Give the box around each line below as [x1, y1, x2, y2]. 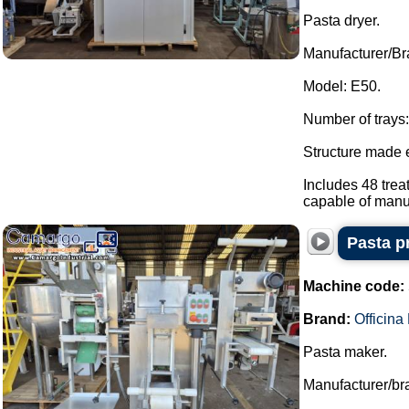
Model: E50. [303, 79, 381, 94]
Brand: [303, 311, 351, 327]
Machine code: [303, 278, 404, 294]
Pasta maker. [303, 344, 387, 360]
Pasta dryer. [303, 13, 380, 28]
